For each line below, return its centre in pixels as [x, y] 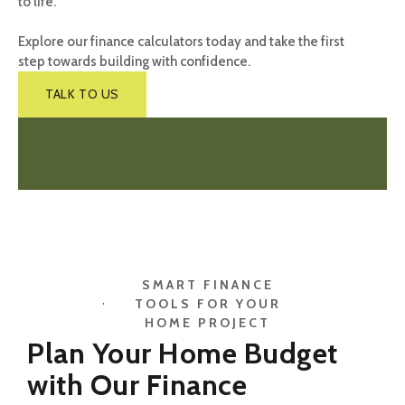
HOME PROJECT [207, 322]
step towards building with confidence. [134, 61]
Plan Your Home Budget [183, 353]
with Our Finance [137, 384]
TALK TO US [82, 94]
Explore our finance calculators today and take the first [181, 41]
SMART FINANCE [207, 284]
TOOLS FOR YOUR [207, 303]
